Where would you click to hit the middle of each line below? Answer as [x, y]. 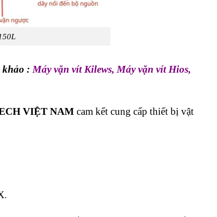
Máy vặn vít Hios [153, 69]
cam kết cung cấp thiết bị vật [134, 111]
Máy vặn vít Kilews [72, 69]
